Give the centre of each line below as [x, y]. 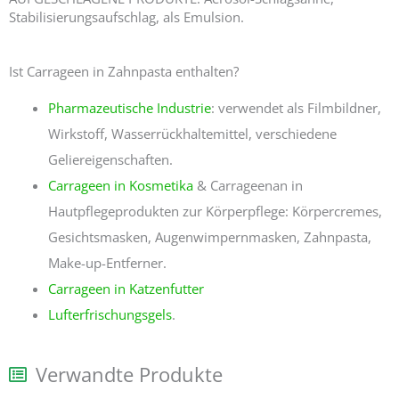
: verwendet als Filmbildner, [296, 108]
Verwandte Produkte [129, 375]
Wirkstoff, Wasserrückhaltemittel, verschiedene [192, 134]
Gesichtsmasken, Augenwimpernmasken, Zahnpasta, [209, 237]
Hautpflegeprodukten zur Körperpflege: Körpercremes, [215, 212]
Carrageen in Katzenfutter [126, 289]
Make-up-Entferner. [107, 263]
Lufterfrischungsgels [110, 315]
